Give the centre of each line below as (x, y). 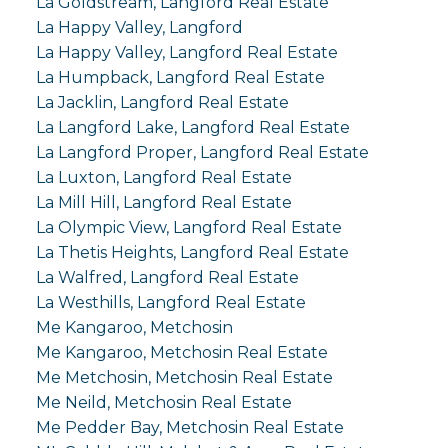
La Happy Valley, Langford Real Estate (186, 52)
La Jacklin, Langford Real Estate (162, 102)
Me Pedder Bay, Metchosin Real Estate (189, 427)
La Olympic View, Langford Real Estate (188, 227)
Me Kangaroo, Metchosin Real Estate (181, 352)
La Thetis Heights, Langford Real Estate (192, 252)
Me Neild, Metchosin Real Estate (163, 402)
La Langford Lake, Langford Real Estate (192, 127)
